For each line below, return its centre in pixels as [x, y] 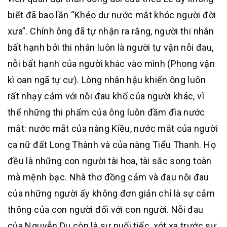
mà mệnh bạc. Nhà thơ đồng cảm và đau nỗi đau [108, 177]
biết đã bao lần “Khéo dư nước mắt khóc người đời [112, 15]
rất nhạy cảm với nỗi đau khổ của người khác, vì [106, 96]
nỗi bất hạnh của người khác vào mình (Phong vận [111, 64]
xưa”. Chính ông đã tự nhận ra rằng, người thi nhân [111, 31]
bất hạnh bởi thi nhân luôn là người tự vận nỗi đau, [111, 47]
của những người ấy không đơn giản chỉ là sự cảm [111, 193]
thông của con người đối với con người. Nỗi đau [106, 210]
